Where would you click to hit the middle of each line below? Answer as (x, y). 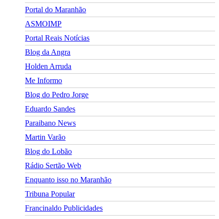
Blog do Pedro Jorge (57, 95)
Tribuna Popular (50, 194)
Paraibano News (51, 123)
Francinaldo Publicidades (64, 208)
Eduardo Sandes (50, 109)
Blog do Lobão (49, 152)
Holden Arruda (48, 66)
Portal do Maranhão (56, 10)
